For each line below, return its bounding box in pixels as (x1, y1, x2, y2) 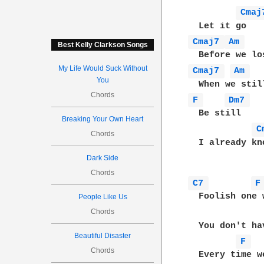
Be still (188, 108, 242, 118)
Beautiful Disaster (74, 232, 131, 240)
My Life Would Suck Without (58, 64, 147, 72)
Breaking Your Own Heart (62, 115, 144, 123)
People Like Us (78, 193, 127, 201)
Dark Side (87, 154, 119, 162)
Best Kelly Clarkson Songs (57, 41, 148, 49)
